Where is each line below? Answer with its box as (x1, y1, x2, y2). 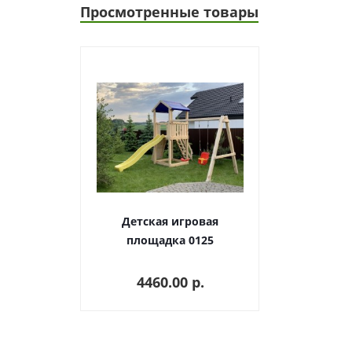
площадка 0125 (126, 233, 214, 247)
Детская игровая (122, 214, 218, 229)
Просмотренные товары (80, 2, 258, 21)
